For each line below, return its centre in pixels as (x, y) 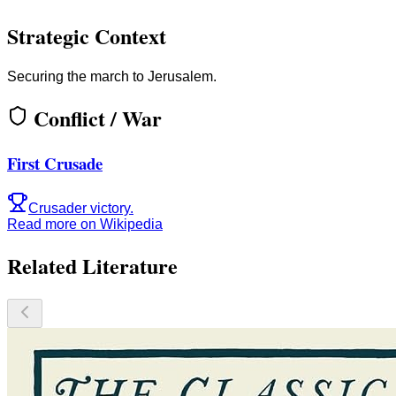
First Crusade (55, 163)
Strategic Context (87, 36)
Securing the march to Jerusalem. (112, 77)
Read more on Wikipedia (85, 224)
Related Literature (92, 265)
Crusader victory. (81, 208)
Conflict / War (98, 118)
